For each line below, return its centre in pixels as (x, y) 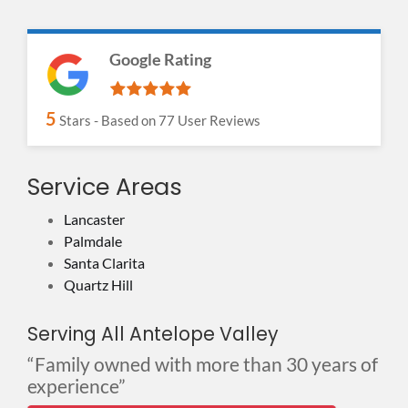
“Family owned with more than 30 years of (203, 364)
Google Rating (160, 59)
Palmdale (93, 240)
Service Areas (105, 186)
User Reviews (218, 120)
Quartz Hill (98, 284)
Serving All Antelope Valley (153, 333)
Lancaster (94, 219)
